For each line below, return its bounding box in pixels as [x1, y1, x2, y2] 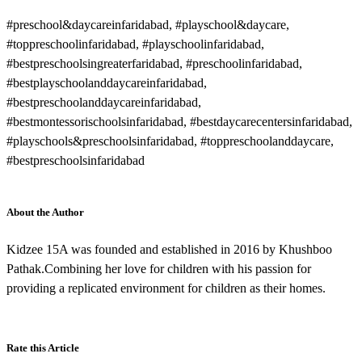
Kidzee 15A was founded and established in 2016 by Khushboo [6, 242, 332, 256]
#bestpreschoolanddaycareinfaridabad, [6, 95, 201, 109]
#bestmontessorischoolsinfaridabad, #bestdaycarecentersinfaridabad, [6, 114, 352, 128]
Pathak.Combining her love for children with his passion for [6, 261, 311, 276]
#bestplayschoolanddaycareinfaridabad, [6, 75, 207, 90]
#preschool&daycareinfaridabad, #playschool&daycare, [6, 17, 289, 32]
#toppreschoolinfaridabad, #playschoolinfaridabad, [6, 36, 264, 51]
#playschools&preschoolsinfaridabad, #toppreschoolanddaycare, [6, 133, 334, 148]
